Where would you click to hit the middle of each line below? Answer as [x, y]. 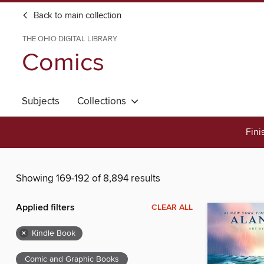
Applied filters [45, 208]
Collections [104, 101]
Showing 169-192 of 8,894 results [88, 179]
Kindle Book [54, 234]
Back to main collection [76, 16]
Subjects [41, 101]
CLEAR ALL [172, 208]
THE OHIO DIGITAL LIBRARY [70, 39]
